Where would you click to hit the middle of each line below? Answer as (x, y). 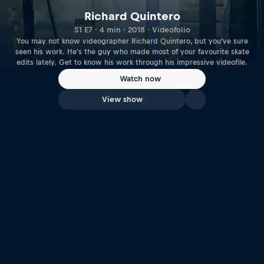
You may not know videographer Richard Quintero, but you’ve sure (132, 41)
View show (122, 99)
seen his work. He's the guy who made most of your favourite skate (132, 52)
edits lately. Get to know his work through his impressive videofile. (132, 62)
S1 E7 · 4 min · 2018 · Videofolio (132, 29)
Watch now (140, 79)
